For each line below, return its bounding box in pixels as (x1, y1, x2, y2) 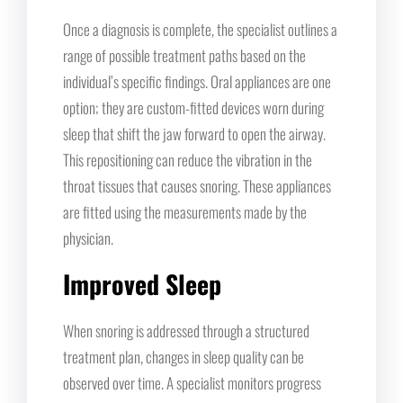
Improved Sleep (63, 264, 221, 302)
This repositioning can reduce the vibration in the (63, 148, 312, 171)
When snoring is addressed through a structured (63, 318, 309, 342)
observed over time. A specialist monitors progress (63, 371, 321, 394)
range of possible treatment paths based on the (63, 43, 306, 67)
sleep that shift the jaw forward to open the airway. (63, 121, 326, 145)
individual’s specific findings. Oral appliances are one (63, 69, 331, 93)
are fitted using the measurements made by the (63, 200, 307, 223)
